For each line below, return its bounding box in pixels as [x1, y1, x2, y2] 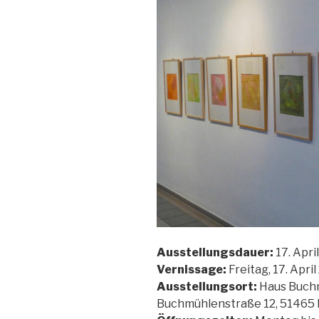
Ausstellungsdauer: [157, 246, 273, 260]
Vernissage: [157, 263, 226, 277]
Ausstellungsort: [157, 280, 257, 294]
